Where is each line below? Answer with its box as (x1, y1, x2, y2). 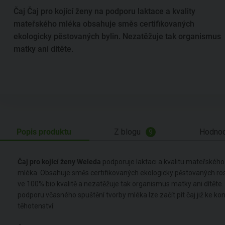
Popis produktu (17, 127, 71, 137)
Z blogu (114, 127, 141, 137)
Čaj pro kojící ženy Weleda (18, 157, 101, 166)
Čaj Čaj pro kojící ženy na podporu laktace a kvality (14, 7, 195, 17)
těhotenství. (18, 201, 55, 210)
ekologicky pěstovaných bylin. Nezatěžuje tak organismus (14, 32, 221, 42)
